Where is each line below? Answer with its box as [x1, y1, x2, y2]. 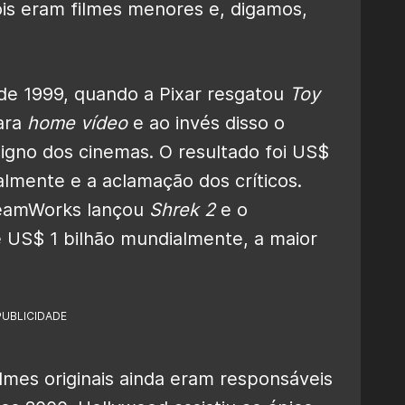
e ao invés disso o [127, 111, 285, 134]
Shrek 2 [149, 198, 215, 221]
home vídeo [27, 111, 127, 134]
